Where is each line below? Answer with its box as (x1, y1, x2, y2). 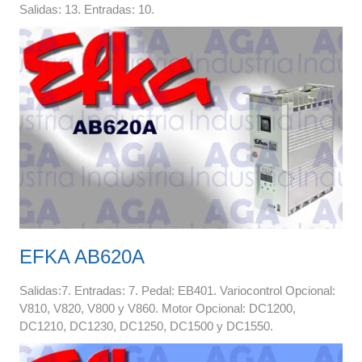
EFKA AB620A (19, 245, 145, 267)
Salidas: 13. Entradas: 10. (19, 2, 154, 16)
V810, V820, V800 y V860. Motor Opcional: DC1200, (19, 301, 296, 315)
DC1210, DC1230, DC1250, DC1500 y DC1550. (19, 318, 273, 333)
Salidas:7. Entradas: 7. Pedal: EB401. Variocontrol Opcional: (19, 283, 335, 297)
